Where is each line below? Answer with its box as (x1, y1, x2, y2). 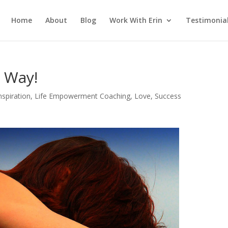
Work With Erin (109, 15, 162, 25)
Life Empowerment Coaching (35, 91, 131, 101)
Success (155, 91, 182, 101)
